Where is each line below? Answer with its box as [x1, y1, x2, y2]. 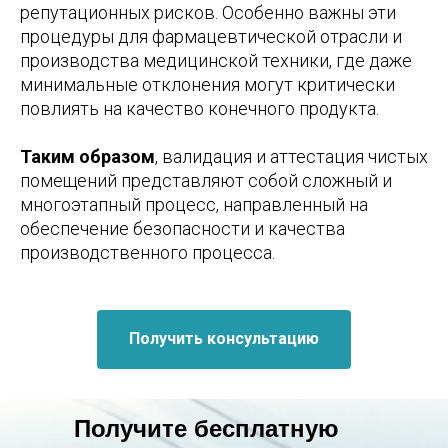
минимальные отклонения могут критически [20, 73, 395, 95]
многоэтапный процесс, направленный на [20, 193, 368, 215]
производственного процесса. [20, 241, 275, 263]
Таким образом [20, 145, 155, 167]
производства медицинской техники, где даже [20, 49, 412, 71]
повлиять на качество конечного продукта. [20, 97, 379, 119]
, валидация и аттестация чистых [155, 145, 428, 167]
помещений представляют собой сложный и [20, 169, 392, 191]
